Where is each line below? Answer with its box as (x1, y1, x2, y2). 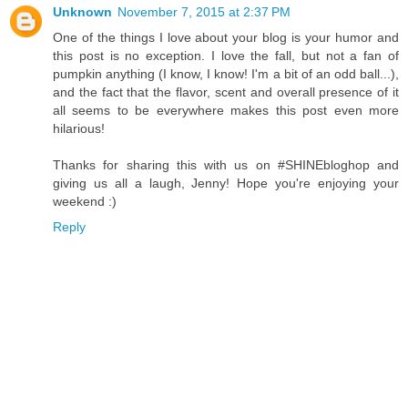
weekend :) (53, 193, 117, 209)
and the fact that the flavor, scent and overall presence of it (53, 84, 399, 99)
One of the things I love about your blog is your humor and (53, 29, 399, 45)
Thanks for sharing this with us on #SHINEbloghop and (53, 157, 399, 172)
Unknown (53, 4, 112, 19)
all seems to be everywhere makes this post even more (53, 102, 399, 117)
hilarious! (53, 120, 105, 136)
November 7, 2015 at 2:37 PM (117, 4, 291, 19)
